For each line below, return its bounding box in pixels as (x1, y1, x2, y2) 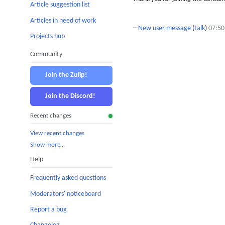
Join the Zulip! (45, 71, 87, 79)
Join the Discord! (45, 92, 95, 100)
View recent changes (30, 130, 84, 137)
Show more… (30, 142, 65, 149)
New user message (138, 25, 191, 33)
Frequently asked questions (30, 174, 106, 182)
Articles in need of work (30, 17, 96, 25)
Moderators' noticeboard (30, 190, 101, 198)
